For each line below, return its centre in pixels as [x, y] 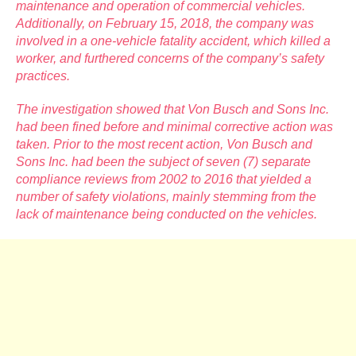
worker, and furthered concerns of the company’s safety [170, 58]
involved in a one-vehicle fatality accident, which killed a [173, 41]
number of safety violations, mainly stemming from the [166, 196]
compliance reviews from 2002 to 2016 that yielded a [164, 179]
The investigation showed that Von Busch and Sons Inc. [172, 109]
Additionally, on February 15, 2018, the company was [165, 23]
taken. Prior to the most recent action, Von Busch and [164, 144]
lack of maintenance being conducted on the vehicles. [166, 214]
